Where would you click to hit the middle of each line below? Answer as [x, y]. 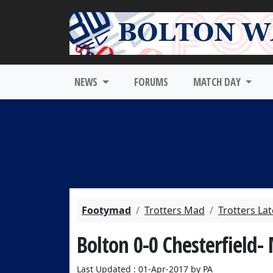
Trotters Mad [175, 210]
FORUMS [151, 82]
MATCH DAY [218, 82]
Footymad [106, 210]
